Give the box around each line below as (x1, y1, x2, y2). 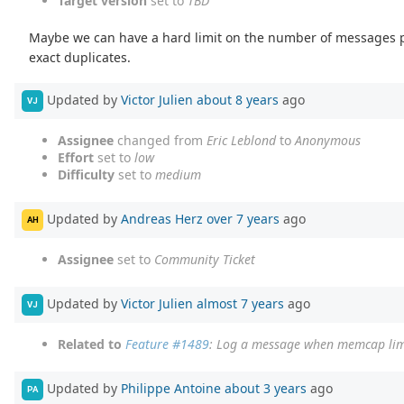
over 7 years (207, 209, 280, 227)
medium (155, 165, 201, 183)
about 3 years (225, 379, 307, 397)
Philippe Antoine (121, 379, 221, 397)
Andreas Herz (121, 209, 203, 227)
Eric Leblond (207, 131, 276, 149)
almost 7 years (197, 294, 284, 312)
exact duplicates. (29, 49, 132, 67)
